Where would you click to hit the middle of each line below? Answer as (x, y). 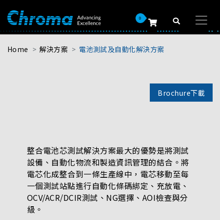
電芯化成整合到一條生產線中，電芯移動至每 (108, 174)
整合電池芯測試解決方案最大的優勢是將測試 (108, 150)
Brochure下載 (181, 93)
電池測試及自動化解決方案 (122, 49)
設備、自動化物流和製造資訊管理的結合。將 (108, 162)
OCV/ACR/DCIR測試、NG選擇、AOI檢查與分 (108, 197)
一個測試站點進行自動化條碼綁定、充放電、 (108, 186)
